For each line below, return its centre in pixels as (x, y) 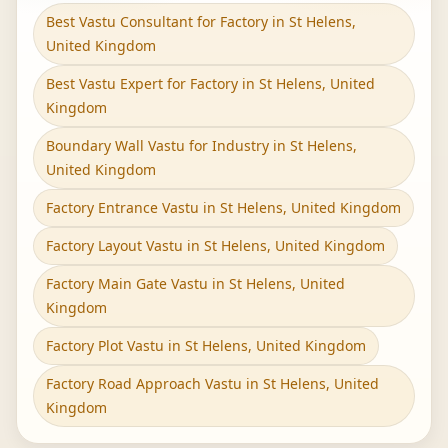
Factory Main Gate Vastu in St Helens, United (195, 283)
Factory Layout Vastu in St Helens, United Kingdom (215, 245)
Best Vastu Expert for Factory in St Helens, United (210, 83)
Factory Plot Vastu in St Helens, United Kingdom (206, 345)
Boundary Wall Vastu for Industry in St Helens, (201, 145)
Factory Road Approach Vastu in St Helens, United (212, 383)
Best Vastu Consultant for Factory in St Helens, (201, 21)
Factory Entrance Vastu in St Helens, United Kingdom (223, 207)
